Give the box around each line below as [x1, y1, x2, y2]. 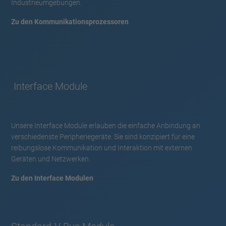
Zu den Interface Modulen [11, 174, 93, 182]
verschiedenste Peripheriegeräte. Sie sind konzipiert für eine [11, 132, 195, 141]
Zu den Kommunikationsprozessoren [11, 17, 129, 26]
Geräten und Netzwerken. [11, 154, 90, 163]
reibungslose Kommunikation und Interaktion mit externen [11, 143, 192, 152]
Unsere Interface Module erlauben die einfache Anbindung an [11, 121, 200, 130]
